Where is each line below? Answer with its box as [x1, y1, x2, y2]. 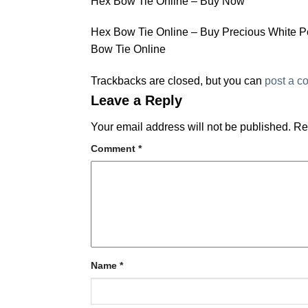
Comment [91, 143, 138, 155]
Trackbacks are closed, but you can [91, 75, 265, 87]
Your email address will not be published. [91, 121, 291, 133]
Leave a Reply [91, 93, 182, 109]
